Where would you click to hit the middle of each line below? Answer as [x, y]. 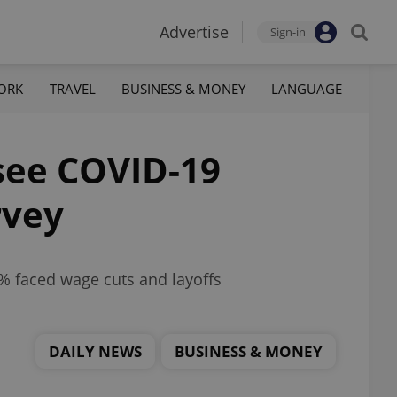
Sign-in [288, 32]
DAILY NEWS [95, 351]
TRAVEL [72, 88]
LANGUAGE [306, 88]
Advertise [194, 32]
